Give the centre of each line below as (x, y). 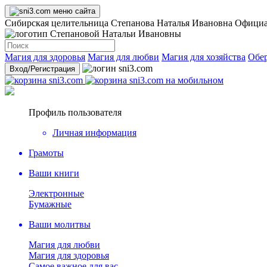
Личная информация (94, 133)
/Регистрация (52, 69)
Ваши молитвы (60, 224)
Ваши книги (54, 173)
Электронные (56, 193)
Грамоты (46, 153)
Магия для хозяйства (204, 57)
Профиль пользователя (75, 112)
